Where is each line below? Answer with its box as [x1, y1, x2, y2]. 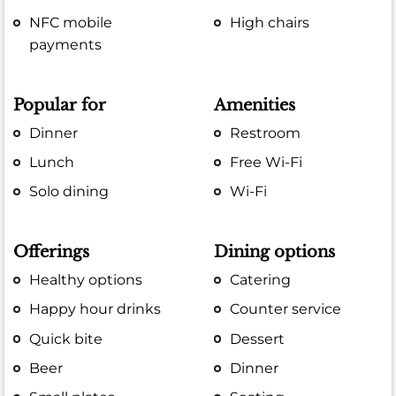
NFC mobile [29, 13, 113, 31]
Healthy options [29, 271, 143, 289]
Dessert [230, 330, 286, 347]
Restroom [230, 124, 301, 141]
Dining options [214, 241, 336, 262]
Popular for [13, 95, 106, 115]
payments [29, 35, 103, 53]
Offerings [13, 241, 89, 262]
